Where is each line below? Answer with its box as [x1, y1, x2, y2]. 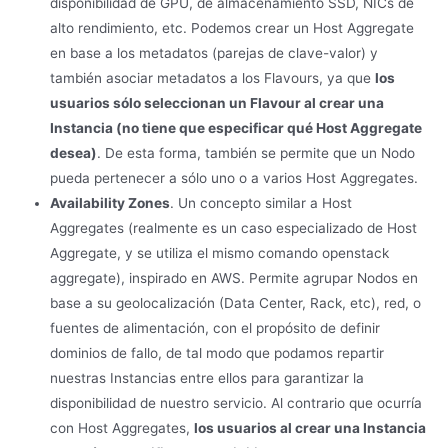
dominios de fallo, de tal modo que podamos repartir [50, 344, 384, 361]
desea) [50, 144, 97, 161]
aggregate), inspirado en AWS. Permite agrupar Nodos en [50, 269, 418, 286]
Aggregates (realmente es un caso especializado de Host [50, 219, 417, 236]
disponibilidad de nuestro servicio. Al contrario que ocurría [50, 394, 422, 411]
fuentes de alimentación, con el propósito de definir [50, 319, 380, 336]
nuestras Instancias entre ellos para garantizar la [50, 369, 364, 386]
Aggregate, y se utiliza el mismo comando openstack [50, 244, 389, 261]
